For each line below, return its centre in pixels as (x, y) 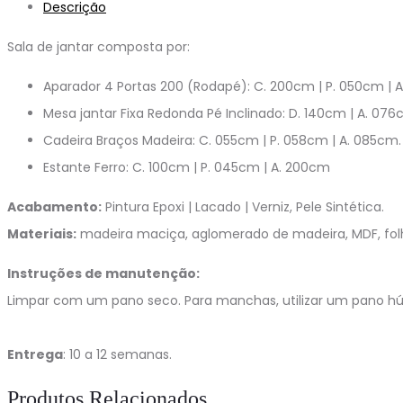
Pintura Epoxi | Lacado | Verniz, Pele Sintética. (243, 206)
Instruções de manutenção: (103, 273)
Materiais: (42, 233)
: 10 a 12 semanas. (117, 354)
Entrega (35, 354)
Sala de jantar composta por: (99, 46)
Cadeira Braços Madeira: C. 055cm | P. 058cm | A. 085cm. (222, 140)
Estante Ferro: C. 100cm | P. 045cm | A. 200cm (187, 167)
